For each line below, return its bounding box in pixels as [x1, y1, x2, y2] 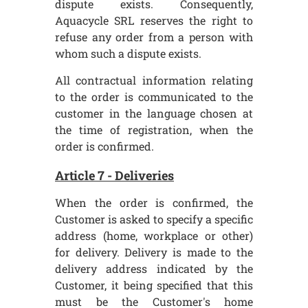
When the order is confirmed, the [55, 195, 253, 210]
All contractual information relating [55, 72, 253, 87]
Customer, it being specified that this [55, 278, 253, 293]
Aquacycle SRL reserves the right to [55, 13, 253, 28]
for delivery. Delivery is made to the [55, 245, 253, 260]
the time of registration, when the [55, 122, 253, 137]
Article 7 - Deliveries [55, 167, 174, 184]
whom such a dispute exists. [55, 46, 201, 61]
